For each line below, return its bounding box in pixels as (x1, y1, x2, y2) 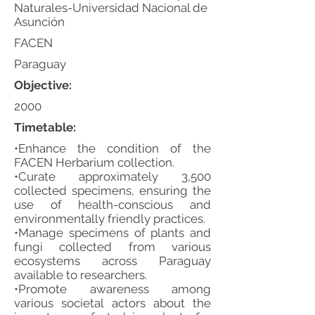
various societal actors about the (14, 296, 211, 310)
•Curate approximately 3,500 (14, 169, 211, 184)
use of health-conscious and (14, 198, 211, 212)
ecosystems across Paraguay (14, 254, 211, 268)
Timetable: (14, 120, 76, 134)
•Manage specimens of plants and (14, 226, 211, 240)
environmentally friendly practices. (14, 212, 205, 226)
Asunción (14, 15, 65, 29)
